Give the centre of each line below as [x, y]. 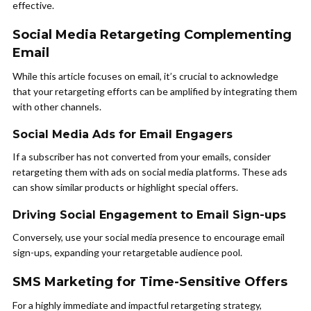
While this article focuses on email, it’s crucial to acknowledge [145, 76]
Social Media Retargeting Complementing [152, 34]
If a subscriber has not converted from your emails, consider [142, 156]
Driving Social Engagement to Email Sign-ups [149, 215]
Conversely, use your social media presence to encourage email [149, 237]
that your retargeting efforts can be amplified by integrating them [155, 91]
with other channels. [57, 106]
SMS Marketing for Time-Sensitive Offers [150, 281]
